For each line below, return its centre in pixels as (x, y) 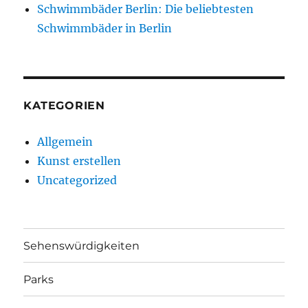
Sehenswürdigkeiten (82, 245)
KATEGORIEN (64, 106)
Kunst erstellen (79, 161)
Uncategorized (77, 180)
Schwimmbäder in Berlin (105, 29)
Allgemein (65, 142)
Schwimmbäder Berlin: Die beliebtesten (146, 9)
